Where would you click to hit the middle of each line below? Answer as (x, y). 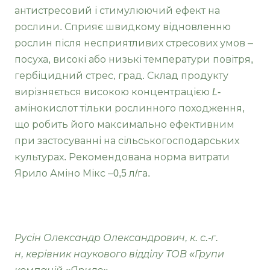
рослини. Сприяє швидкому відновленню (123, 27)
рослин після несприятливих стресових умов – (134, 43)
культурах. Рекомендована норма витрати (122, 157)
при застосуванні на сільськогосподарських (127, 141)
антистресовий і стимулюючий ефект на (117, 11)
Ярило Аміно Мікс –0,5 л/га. (82, 174)
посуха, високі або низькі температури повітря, (134, 60)
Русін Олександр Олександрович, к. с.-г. (116, 238)
